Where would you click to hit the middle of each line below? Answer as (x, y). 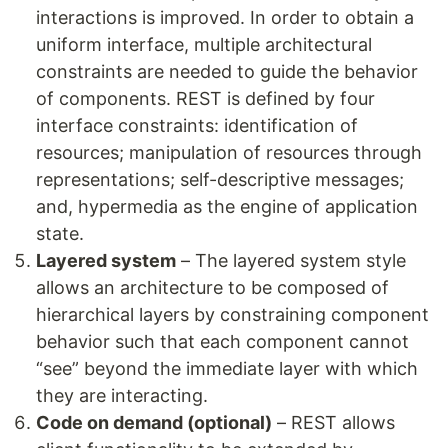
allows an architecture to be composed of (212, 287)
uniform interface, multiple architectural (204, 44)
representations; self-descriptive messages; (220, 179)
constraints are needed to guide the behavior (227, 71)
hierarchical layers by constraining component (232, 314)
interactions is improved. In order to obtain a (225, 17)
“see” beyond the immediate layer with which (227, 368)
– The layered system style (291, 260)
